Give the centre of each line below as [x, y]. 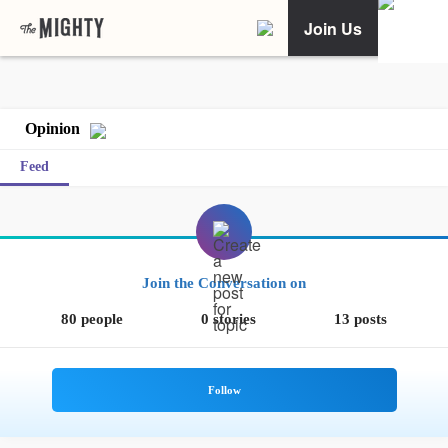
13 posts [360, 319]
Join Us [333, 28]
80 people [92, 319]
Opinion [52, 128]
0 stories [228, 319]
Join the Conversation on [224, 283]
